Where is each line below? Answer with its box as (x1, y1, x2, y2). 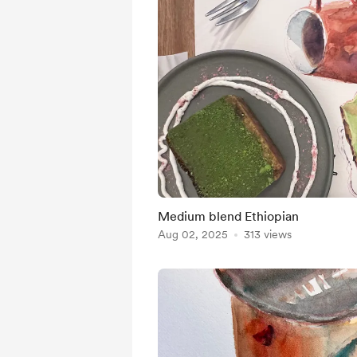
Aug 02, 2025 (158, 228, 228, 241)
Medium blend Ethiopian (158, 209, 299, 224)
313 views (244, 228, 292, 241)
